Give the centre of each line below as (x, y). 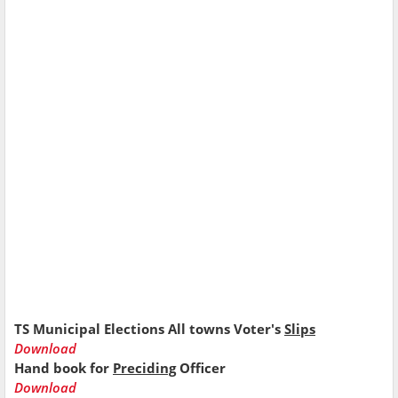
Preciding (144, 368)
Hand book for (64, 368)
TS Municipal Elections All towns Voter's (149, 329)
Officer (201, 368)
